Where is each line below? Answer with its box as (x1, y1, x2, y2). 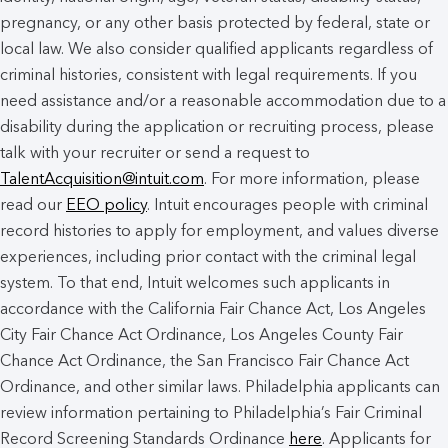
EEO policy (66, 195, 147, 215)
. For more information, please (204, 169, 420, 189)
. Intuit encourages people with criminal (147, 195, 428, 215)
